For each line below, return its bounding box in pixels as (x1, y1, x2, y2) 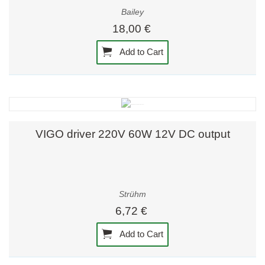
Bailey (121, 7, 144, 17)
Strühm (119, 189, 146, 199)
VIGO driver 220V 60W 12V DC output (35, 128, 230, 141)
